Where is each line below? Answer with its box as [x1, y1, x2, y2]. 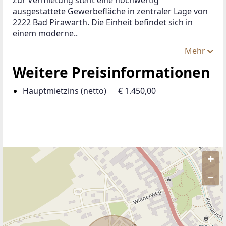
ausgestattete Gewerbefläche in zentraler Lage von [13, 5, 210, 17]
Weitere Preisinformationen [13, 62, 210, 82]
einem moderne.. [13, 27, 78, 39]
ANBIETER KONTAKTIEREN [25, 169, 135, 181]
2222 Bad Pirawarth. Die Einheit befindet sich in [13, 16, 195, 28]
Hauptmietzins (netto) [23, 85, 106, 96]
